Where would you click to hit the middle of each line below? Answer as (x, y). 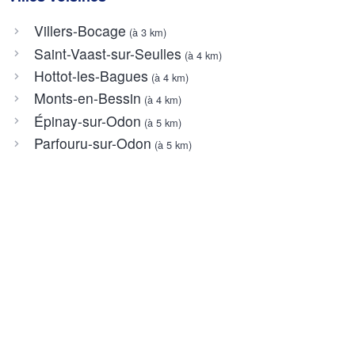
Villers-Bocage (80, 31)
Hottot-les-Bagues (91, 75)
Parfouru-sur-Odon (92, 143)
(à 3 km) (146, 32)
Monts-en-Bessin (87, 98)
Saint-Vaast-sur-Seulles (107, 53)
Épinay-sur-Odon (87, 120)
